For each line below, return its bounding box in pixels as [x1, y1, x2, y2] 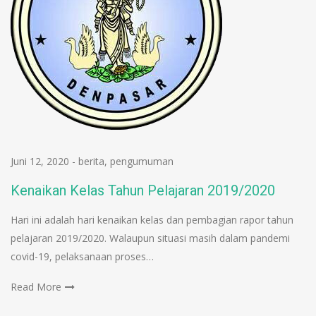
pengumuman [110, 154, 174, 168]
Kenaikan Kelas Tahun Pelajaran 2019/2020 [11, 181, 275, 199]
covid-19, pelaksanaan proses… [11, 249, 154, 263]
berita [78, 154, 104, 168]
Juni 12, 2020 [11, 154, 69, 168]
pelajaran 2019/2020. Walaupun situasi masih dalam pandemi [11, 231, 290, 245]
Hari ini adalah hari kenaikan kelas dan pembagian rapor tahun [11, 212, 293, 226]
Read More [11, 279, 61, 293]
